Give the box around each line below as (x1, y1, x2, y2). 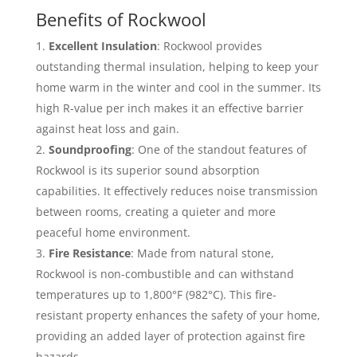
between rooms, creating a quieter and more (35, 204, 276, 219)
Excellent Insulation (48, 38, 157, 53)
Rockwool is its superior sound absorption (35, 163, 260, 178)
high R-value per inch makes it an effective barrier (35, 100, 304, 116)
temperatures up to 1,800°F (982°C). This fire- (35, 287, 277, 302)
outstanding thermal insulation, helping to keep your (35, 59, 319, 74)
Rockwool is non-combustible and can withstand (35, 266, 294, 281)
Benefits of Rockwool (35, 7, 206, 31)
